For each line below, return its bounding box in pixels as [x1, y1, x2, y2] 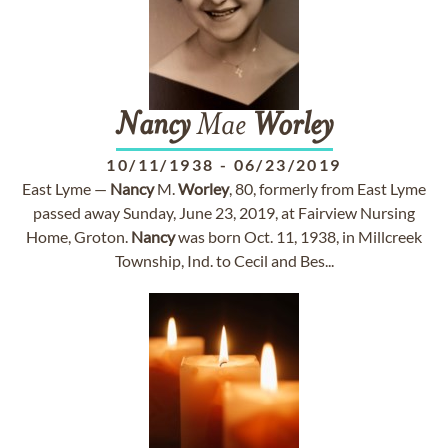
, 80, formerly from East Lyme [229, 179, 426, 198]
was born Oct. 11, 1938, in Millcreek [175, 227, 422, 246]
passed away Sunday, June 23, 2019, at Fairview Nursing [33, 203, 415, 222]
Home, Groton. [26, 227, 131, 246]
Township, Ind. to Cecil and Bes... [114, 251, 334, 270]
